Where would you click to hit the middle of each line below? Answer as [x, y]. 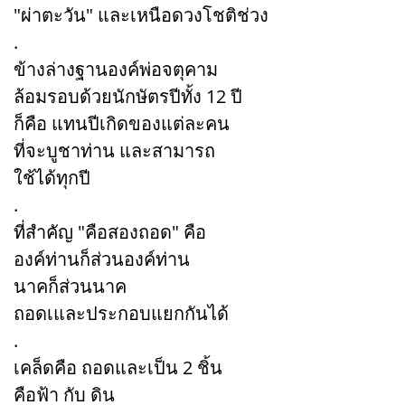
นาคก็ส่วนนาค [70, 286]
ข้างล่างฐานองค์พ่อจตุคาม [116, 69]
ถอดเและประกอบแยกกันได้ [121, 313]
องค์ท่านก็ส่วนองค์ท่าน [102, 259]
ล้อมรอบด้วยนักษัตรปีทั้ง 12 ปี [128, 96]
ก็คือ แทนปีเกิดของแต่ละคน [122, 123]
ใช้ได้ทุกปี [52, 177]
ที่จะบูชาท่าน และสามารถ [114, 150]
